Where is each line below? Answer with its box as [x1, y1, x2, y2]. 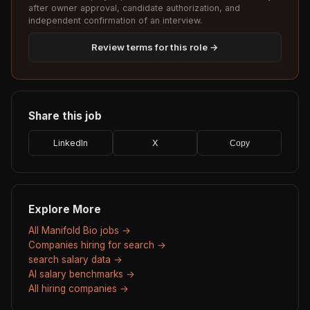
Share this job [28, 109, 102, 123]
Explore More [28, 203, 101, 217]
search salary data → [28, 254, 122, 266]
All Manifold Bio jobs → [28, 225, 131, 237]
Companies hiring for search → [28, 239, 166, 251]
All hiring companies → [28, 283, 129, 295]
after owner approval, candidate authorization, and [28, 3, 240, 14]
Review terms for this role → [91, 42, 219, 53]
